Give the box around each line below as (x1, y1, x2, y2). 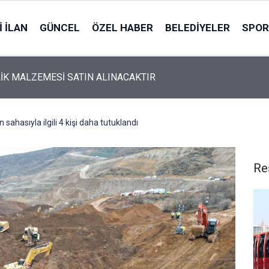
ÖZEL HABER (91, 21, 153, 34)
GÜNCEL (39, 21, 80, 34)
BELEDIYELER (165, 21, 230, 34)
